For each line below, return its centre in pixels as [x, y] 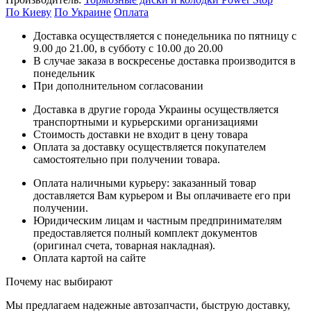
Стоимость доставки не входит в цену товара [141, 135]
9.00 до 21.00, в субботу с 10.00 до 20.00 [128, 49]
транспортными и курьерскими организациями [146, 122]
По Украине [83, 12]
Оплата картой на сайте [90, 258]
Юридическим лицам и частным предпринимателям [158, 221]
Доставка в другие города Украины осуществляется [156, 110]
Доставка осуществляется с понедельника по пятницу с [165, 36]
